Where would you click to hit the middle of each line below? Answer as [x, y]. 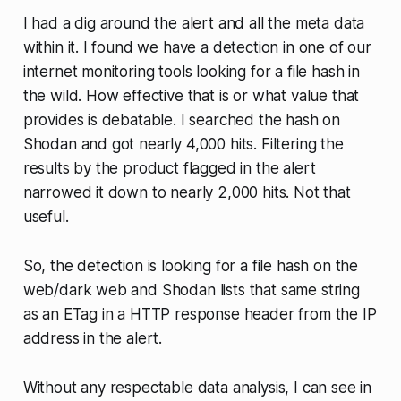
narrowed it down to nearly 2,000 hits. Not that [187, 192]
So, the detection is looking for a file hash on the [191, 265]
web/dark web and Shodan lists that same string [191, 290]
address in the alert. [93, 338]
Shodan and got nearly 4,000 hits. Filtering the [183, 144]
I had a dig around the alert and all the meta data [194, 23]
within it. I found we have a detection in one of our [197, 47]
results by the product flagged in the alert [169, 168]
